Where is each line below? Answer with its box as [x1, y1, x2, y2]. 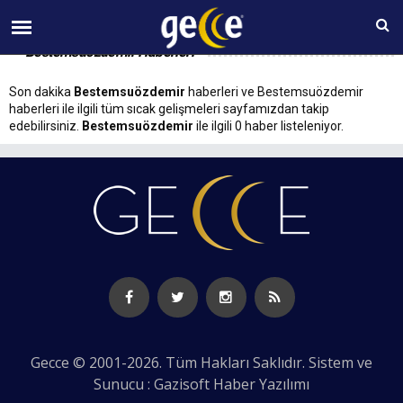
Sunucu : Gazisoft [94, 374, 213, 394]
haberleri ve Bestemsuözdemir [185, 85, 363, 99]
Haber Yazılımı [213, 374, 309, 394]
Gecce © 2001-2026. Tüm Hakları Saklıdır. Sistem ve [31, 353, 372, 372]
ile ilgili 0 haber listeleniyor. [193, 119, 344, 133]
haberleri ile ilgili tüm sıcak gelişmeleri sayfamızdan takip [9, 102, 329, 116]
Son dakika [9, 85, 74, 99]
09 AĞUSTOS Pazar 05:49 [126, 9, 261, 25]
